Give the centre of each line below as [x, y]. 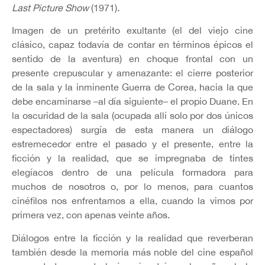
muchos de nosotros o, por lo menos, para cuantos [132, 187]
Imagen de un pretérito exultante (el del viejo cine [132, 30]
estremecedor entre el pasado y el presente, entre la [132, 144]
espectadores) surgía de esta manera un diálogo [132, 130]
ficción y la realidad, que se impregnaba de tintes [132, 158]
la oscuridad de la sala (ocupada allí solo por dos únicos [132, 116]
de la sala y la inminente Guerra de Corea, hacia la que [132, 87]
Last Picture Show [50, 7]
